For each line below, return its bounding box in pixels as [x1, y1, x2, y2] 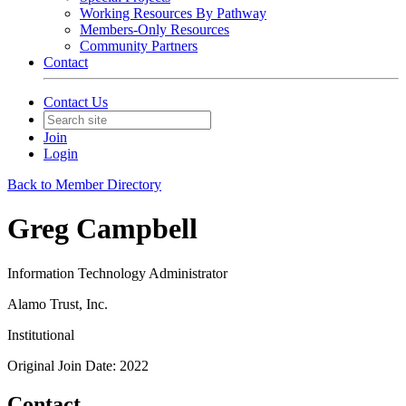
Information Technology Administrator [7, 265, 227, 281]
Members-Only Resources [80, 22, 229, 37]
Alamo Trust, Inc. [7, 295, 108, 312]
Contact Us [43, 94, 108, 110]
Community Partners [80, 38, 198, 53]
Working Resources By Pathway [80, 5, 266, 21]
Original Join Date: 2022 [7, 357, 149, 373]
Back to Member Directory [7, 177, 161, 192]
